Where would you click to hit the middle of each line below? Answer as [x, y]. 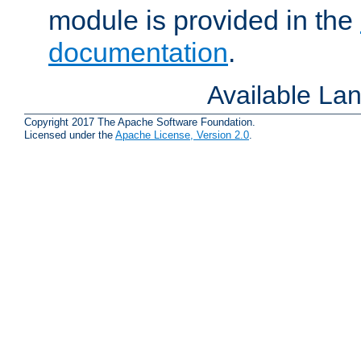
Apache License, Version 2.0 [182, 135]
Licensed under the [70, 135]
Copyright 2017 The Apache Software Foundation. [140, 122]
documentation [138, 53]
